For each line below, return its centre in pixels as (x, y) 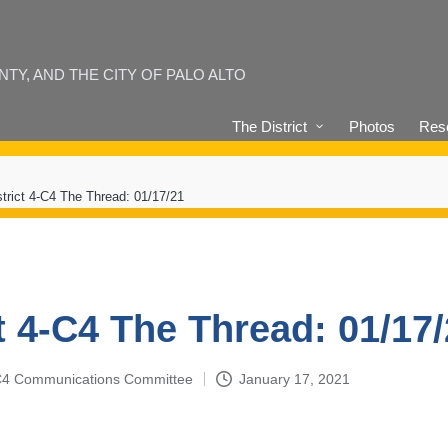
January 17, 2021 (294, 378)
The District (270, 126)
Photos (371, 126)
